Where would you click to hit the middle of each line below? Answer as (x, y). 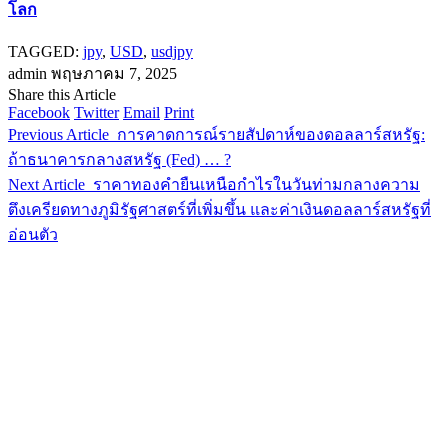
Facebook (39, 112)
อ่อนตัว (33, 234)
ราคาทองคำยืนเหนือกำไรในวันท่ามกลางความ (256, 184)
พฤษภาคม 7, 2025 (114, 73)
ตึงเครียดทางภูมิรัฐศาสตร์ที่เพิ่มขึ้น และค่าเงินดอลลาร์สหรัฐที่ (219, 209)
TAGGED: (43, 51)
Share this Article (62, 94)
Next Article (46, 184)
